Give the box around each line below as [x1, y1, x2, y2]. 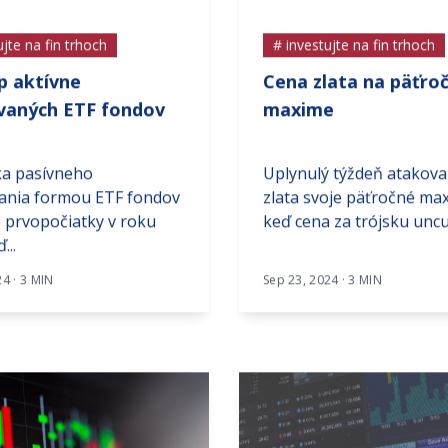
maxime [262, 116, 334, 141]
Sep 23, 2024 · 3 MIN [262, 290, 382, 308]
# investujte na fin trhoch [272, 54, 435, 74]
